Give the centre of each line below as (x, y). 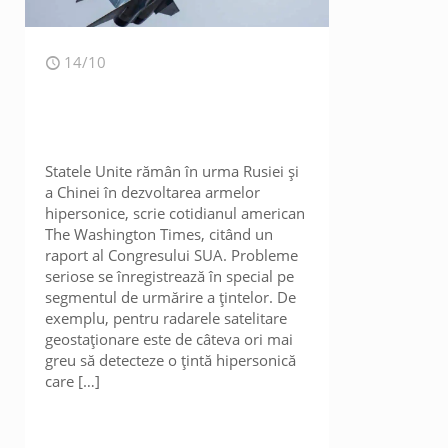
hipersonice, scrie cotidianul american (175, 213)
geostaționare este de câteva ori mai (169, 339)
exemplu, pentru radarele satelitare (166, 318)
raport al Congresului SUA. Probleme (172, 255)
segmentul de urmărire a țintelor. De (171, 297)
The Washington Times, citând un (159, 234)
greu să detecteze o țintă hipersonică (171, 360)
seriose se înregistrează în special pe (170, 276)
